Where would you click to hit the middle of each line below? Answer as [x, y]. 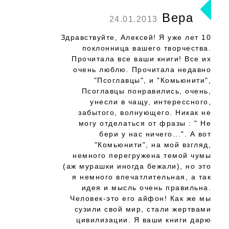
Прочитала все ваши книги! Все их [141, 59]
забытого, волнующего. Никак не [145, 112]
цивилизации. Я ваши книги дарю [144, 220]
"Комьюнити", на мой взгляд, [153, 145]
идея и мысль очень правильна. [146, 188]
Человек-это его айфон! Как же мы [141, 198]
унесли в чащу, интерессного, [151, 102]
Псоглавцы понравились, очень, [146, 91]
